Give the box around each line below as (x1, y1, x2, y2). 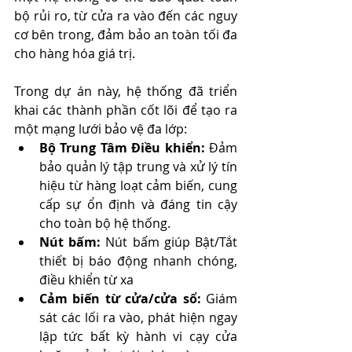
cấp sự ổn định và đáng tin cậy (39, 196, 237, 214)
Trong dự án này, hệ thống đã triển (14, 82, 237, 101)
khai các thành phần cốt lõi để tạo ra (14, 101, 237, 119)
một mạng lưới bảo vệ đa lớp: (14, 120, 187, 138)
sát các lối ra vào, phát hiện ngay (39, 309, 237, 327)
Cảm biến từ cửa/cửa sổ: (39, 290, 201, 308)
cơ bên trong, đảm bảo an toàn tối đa (14, 26, 237, 44)
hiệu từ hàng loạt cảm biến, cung (39, 177, 237, 195)
